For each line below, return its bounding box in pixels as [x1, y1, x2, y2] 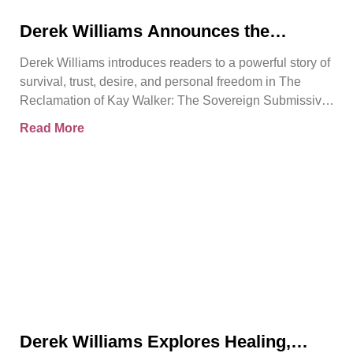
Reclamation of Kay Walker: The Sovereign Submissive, [20, 93, 332, 107]
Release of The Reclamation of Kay [20, 41, 303, 61]
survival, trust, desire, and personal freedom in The [20, 74, 301, 88]
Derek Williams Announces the [20, 20, 269, 41]
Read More [20, 121, 84, 135]
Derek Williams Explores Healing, [20, 331, 291, 351]
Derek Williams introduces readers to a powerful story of [20, 55, 330, 69]
